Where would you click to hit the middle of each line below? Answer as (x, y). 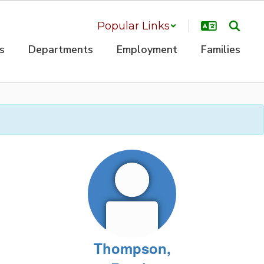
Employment (147, 49)
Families (221, 49)
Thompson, (132, 248)
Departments (61, 49)
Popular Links (133, 26)
